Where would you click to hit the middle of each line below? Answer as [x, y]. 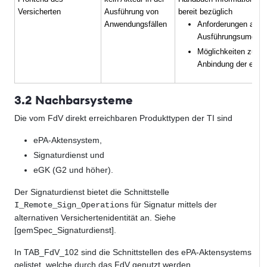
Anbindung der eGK [231, 64]
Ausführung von [132, 12]
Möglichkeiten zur [228, 52]
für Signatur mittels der [173, 205]
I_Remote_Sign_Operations [72, 205]
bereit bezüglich [206, 12]
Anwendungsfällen [136, 24]
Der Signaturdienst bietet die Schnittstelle [92, 192]
